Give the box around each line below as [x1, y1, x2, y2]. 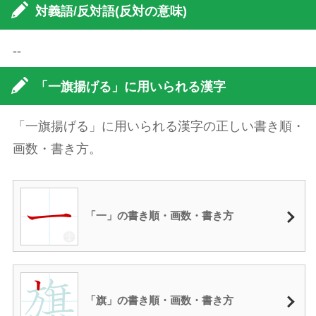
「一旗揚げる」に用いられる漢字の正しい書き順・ [12, 119, 305, 133]
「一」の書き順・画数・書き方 [85, 209, 233, 221]
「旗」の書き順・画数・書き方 [85, 293, 233, 306]
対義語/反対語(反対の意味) [35, 4, 187, 18]
